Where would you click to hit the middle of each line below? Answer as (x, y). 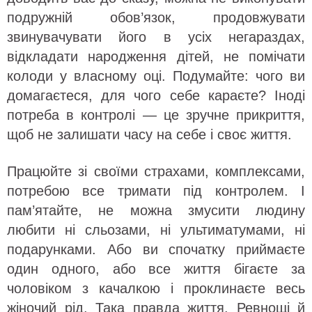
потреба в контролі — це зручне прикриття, (156, 115)
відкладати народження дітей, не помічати (156, 57)
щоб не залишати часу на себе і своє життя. (149, 135)
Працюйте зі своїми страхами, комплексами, (156, 172)
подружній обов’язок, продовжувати (156, 18)
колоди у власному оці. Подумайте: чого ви (156, 76)
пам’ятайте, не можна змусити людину (156, 211)
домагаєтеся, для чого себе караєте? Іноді (156, 96)
